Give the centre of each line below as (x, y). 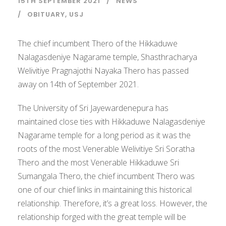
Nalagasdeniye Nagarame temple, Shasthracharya (107, 57)
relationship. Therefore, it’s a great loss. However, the (112, 204)
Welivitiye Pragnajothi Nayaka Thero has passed (103, 71)
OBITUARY (46, 15)
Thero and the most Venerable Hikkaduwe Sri (98, 163)
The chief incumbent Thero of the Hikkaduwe (98, 44)
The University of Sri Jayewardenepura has (93, 108)
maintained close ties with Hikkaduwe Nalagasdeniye (111, 122)
